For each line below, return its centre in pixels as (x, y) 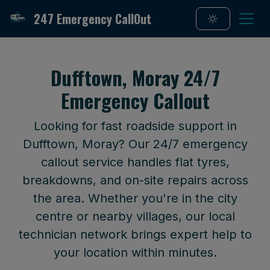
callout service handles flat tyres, (135, 162)
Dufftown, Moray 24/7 (135, 77)
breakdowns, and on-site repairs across (135, 180)
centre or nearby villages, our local (135, 216)
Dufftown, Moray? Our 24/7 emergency (135, 144)
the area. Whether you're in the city (135, 198)
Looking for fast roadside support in (135, 126)
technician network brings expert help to (135, 234)
